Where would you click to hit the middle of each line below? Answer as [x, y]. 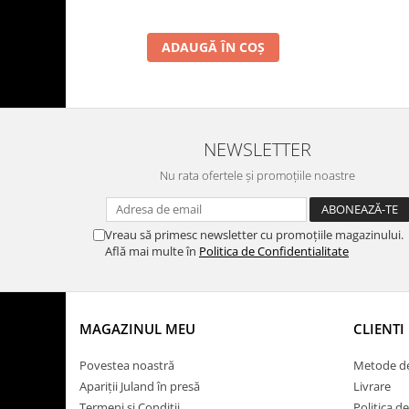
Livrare [372, 386]
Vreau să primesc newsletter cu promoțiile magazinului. [254, 234]
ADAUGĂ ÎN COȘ [213, 47]
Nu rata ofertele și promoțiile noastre [257, 175]
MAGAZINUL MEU [137, 328]
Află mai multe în [152, 251]
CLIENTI [379, 328]
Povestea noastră [127, 365]
